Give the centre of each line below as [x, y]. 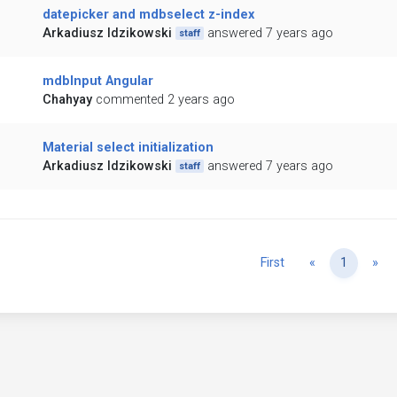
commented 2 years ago [165, 100]
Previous [340, 262]
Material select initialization [128, 148]
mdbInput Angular [97, 82]
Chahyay [67, 100]
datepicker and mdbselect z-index [148, 15]
